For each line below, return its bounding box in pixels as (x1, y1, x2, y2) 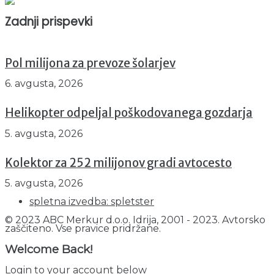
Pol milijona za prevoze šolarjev (5, 56, 176, 70)
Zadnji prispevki (5, 13, 92, 31)
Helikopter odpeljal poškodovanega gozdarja (5, 106, 253, 120)
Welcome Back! (5, 242, 93, 256)
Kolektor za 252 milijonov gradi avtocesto (5, 155, 232, 170)
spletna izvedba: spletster (29, 196, 154, 208)
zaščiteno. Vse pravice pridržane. (5, 223, 161, 235)
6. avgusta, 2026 (5, 78, 83, 90)
